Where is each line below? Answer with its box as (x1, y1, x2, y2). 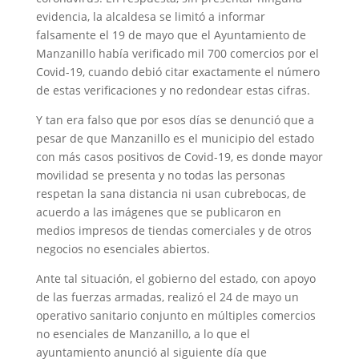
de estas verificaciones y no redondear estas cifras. (35, 83, 310, 98)
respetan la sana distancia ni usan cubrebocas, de (35, 186, 306, 201)
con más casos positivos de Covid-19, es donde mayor (35, 149, 323, 164)
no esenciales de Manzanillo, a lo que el (35, 326, 250, 341)
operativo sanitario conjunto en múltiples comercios (35, 308, 316, 323)
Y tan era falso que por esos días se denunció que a (35, 112, 314, 127)
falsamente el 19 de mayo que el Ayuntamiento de (35, 27, 306, 42)
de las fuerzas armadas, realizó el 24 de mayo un (35, 289, 299, 305)
